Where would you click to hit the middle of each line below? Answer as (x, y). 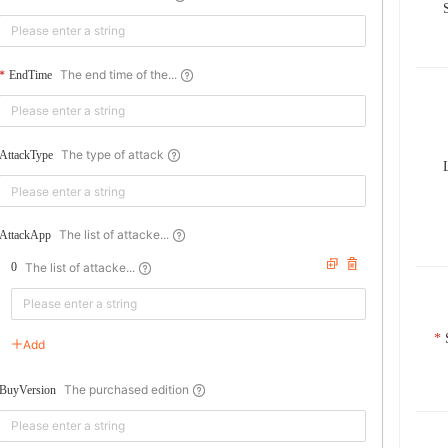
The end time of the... (118, 74)
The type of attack (112, 155)
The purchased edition (126, 389)
